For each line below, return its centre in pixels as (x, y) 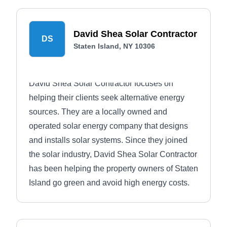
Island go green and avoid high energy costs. (109, 183)
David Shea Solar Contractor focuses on (101, 83)
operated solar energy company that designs (108, 126)
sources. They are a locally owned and (98, 112)
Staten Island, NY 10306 (114, 46)
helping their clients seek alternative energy (107, 98)
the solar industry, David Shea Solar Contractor (113, 154)
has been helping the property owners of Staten (113, 168)
